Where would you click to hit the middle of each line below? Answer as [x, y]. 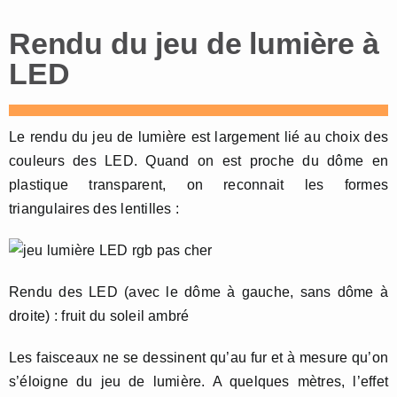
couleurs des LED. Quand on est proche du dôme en [198, 161]
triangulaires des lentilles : [94, 209]
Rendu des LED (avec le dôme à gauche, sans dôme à [198, 292]
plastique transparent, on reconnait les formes [198, 185]
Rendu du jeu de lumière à [194, 44]
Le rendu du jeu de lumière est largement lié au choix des [198, 137]
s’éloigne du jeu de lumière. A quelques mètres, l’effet [198, 382]
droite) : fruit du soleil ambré [99, 316]
